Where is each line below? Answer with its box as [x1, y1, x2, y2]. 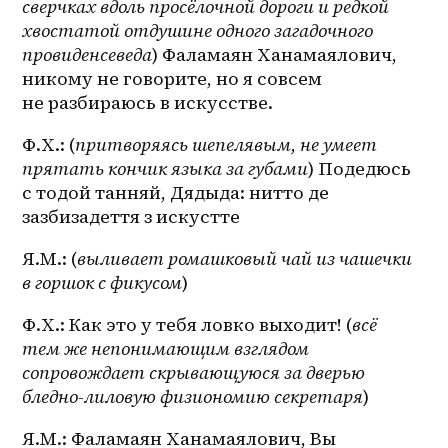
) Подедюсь [308, 156, 412, 182]
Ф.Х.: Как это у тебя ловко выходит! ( [22, 312, 353, 338]
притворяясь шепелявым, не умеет [75, 132, 378, 158]
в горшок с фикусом [22, 270, 183, 296]
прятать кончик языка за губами [22, 156, 309, 182]
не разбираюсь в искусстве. [22, 90, 274, 116]
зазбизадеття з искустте [22, 204, 241, 230]
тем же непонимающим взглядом [22, 336, 310, 362]
